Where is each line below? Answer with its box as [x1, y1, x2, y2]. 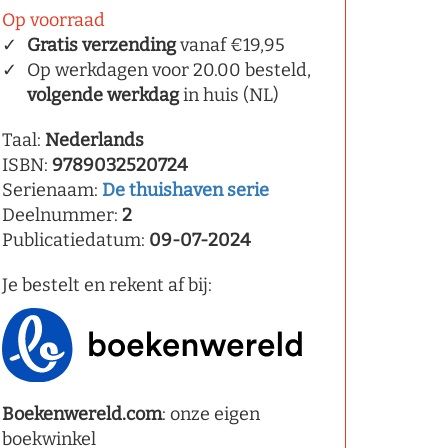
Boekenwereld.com [2, 402, 162, 425]
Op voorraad [2, 9, 105, 31]
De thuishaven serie [102, 179, 269, 201]
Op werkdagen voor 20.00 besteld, [27, 59, 311, 81]
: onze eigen [162, 402, 260, 425]
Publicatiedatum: [2, 229, 149, 251]
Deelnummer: [2, 204, 122, 226]
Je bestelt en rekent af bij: [2, 274, 212, 296]
